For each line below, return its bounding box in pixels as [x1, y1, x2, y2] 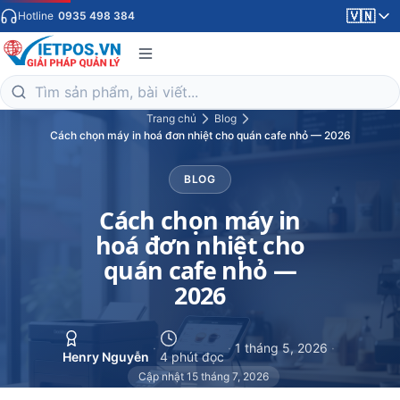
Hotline [18, 9, 56, 22]
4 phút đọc [159, 349, 224, 364]
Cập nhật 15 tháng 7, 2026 [138, 370, 269, 383]
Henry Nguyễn [62, 349, 149, 364]
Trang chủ [146, 112, 196, 125]
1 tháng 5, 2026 [234, 340, 328, 355]
